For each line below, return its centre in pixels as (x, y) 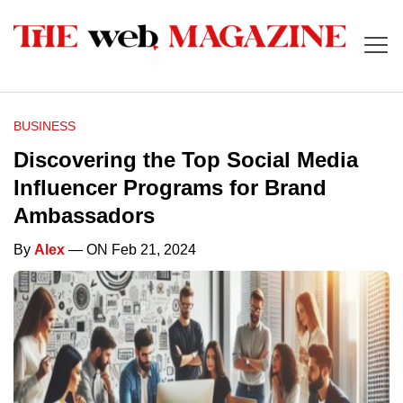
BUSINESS (45, 126)
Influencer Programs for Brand (170, 188)
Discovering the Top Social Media (186, 160)
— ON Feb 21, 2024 (130, 250)
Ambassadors (84, 216)
